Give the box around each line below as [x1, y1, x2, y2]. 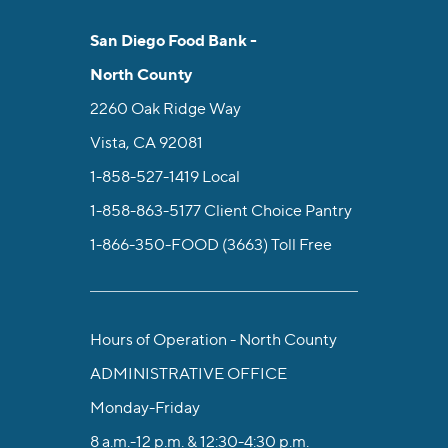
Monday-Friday [90, 396, 200, 417]
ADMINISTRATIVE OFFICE [90, 362, 287, 383]
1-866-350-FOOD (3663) [90, 233, 268, 254]
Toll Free [268, 233, 332, 254]
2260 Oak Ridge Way [90, 97, 241, 118]
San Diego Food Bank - [90, 29, 257, 50]
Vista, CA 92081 [90, 131, 203, 152]
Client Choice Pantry [201, 199, 352, 220]
